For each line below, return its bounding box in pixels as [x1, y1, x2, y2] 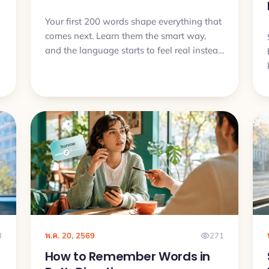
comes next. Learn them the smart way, [44, 29, 206, 41]
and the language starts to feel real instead [44, 44, 223, 56]
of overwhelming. [44, 58, 117, 70]
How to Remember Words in [44, 247, 211, 265]
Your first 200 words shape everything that [44, 15, 222, 27]
